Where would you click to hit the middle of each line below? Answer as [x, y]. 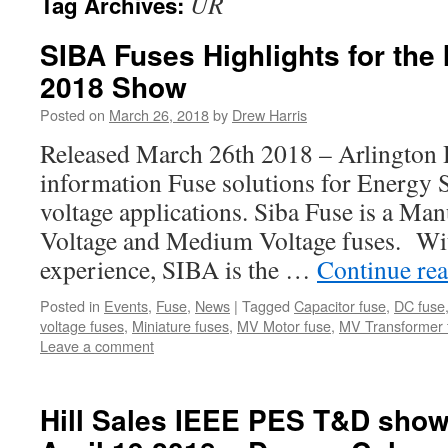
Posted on [72, 114]
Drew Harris [269, 114]
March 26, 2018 [159, 114]
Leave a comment [97, 345]
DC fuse [419, 305]
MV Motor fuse [284, 325]
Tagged [266, 305]
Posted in [70, 305]
